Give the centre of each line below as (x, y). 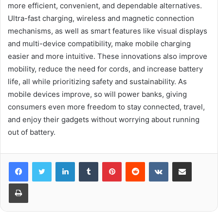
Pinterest (135, 162)
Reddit (154, 162)
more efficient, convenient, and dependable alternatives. (105, 6)
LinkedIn (87, 162)
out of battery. (32, 132)
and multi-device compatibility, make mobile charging (99, 44)
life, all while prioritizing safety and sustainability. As (97, 82)
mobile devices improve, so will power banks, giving (97, 94)
